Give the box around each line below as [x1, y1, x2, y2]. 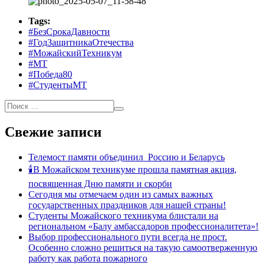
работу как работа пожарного [28, 253, 147, 263]
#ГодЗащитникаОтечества [28, 37, 134, 47]
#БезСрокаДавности [28, 26, 110, 37]
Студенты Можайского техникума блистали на [28, 210, 218, 221]
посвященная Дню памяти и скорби [28, 178, 172, 189]
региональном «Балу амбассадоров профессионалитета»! [28, 221, 258, 231]
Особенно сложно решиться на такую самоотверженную [28, 242, 257, 253]
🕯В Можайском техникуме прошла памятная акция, [28, 164, 237, 174]
